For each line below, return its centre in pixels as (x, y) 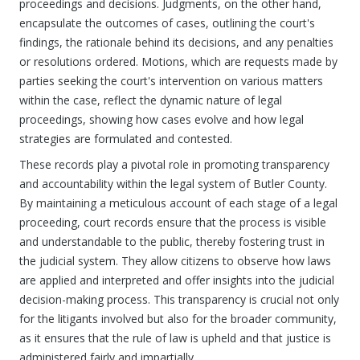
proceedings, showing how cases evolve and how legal (162, 119)
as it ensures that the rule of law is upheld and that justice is (175, 338)
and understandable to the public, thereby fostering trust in (172, 241)
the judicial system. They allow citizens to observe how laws (175, 261)
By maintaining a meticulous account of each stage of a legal (178, 203)
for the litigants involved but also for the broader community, (178, 319)
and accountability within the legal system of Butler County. (173, 184)
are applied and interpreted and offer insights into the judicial (177, 280)
